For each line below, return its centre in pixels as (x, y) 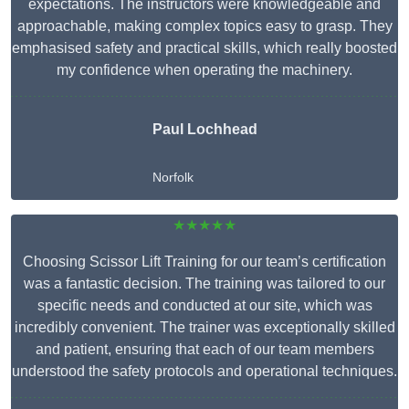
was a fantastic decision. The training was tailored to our (204, 284)
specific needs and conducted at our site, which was (204, 306)
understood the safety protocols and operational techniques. (204, 372)
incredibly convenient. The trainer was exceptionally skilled (204, 328)
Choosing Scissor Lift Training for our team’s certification (204, 262)
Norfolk (173, 178)
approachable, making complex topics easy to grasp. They (204, 26)
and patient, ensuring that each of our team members (204, 350)
